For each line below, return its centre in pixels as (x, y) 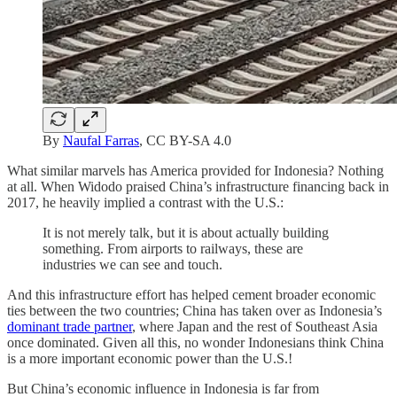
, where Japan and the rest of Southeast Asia (255, 326)
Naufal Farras (101, 140)
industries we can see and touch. (132, 264)
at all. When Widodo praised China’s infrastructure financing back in (198, 186)
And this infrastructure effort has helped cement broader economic (191, 294)
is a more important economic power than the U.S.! (150, 358)
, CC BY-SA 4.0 (185, 140)
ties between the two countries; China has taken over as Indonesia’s (195, 310)
